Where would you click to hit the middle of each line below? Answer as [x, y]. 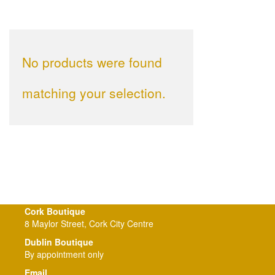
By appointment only [64, 254]
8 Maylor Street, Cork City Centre [89, 223]
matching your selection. [94, 93]
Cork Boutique [55, 211]
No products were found [92, 62]
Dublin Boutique [59, 242]
